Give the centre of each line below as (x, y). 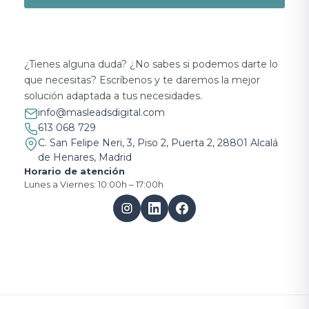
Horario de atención (74, 171)
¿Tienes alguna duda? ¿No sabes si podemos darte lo (151, 64)
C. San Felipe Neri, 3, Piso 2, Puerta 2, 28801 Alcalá (158, 142)
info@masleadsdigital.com (101, 112)
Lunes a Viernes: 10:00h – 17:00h (94, 184)
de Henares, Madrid (85, 157)
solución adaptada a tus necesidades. (113, 96)
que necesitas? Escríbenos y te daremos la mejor (142, 80)
